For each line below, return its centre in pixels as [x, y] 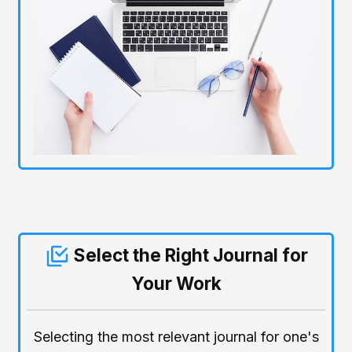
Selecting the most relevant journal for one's [176, 336]
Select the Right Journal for [189, 255]
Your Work [176, 283]
